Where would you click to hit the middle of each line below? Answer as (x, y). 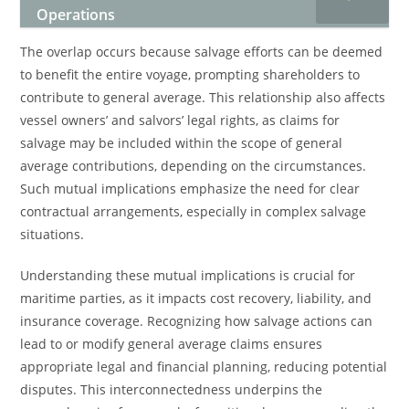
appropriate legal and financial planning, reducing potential (204, 367)
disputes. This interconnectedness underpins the (172, 389)
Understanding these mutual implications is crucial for (188, 275)
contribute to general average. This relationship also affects (203, 97)
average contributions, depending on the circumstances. (194, 166)
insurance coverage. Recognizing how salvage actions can (197, 321)
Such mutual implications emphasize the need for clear (190, 189)
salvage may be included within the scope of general (182, 143)
